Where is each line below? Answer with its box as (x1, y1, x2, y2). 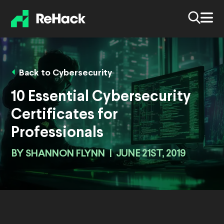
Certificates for (11, 108, 118, 122)
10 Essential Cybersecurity (11, 90, 191, 104)
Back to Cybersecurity (19, 69, 112, 78)
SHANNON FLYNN (25, 149, 105, 159)
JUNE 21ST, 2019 (116, 149, 185, 159)
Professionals (11, 126, 103, 140)
